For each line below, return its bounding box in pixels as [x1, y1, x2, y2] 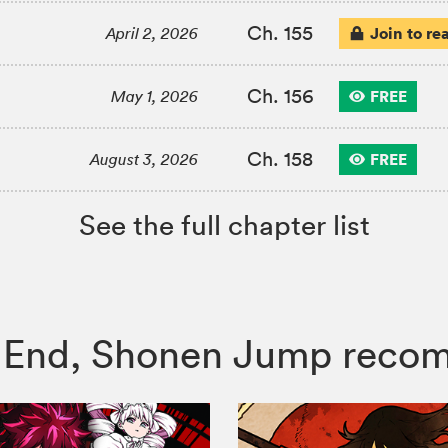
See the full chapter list [78, 208, 370, 243]
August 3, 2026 [90, 150, 199, 170]
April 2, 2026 [106, 24, 199, 44]
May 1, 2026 [111, 87, 199, 107]
